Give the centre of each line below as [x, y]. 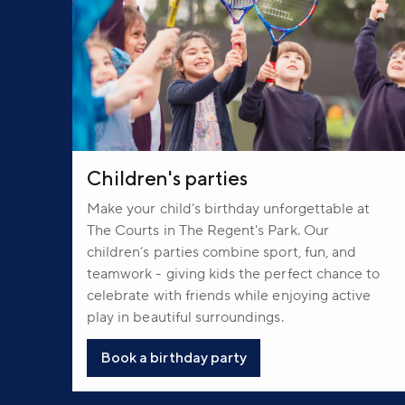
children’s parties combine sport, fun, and [222, 252]
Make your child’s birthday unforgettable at [229, 208]
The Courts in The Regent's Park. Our [208, 230]
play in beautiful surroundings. [185, 317]
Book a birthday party [174, 357]
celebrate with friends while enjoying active [229, 295]
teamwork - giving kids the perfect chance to [234, 273]
